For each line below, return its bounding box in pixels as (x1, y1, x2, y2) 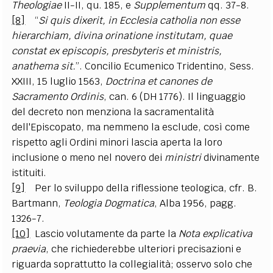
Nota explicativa (179, 227, 253, 240)
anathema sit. (12, 59, 76, 73)
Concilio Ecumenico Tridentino (85, 59, 224, 73)
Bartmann (12, 196, 58, 210)
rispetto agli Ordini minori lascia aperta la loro (12, 135, 223, 149)
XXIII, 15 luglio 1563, (12, 74, 106, 88)
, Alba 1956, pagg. (154, 196, 237, 210)
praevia (12, 242, 46, 255)
